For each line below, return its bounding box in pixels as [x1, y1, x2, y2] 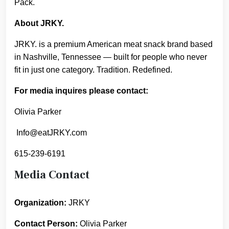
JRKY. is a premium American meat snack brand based [14, 40, 213, 49]
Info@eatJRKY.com [14, 128, 89, 137]
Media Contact [14, 168, 89, 182]
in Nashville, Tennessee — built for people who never [14, 53, 207, 61]
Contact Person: [14, 219, 78, 228]
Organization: [14, 198, 66, 207]
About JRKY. [14, 19, 66, 28]
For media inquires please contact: [14, 86, 148, 95]
